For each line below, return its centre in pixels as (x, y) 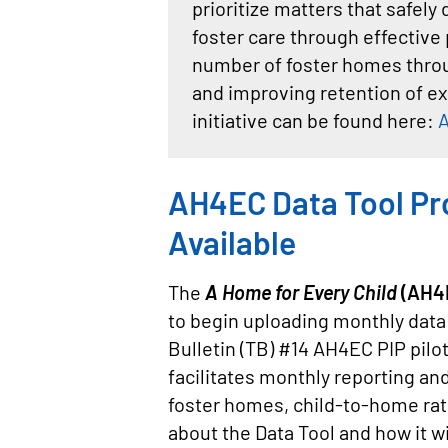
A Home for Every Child (301, 292)
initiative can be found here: (315, 120)
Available (232, 242)
